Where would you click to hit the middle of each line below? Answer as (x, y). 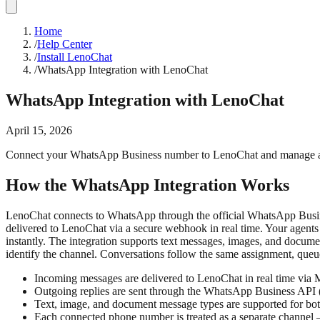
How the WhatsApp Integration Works (147, 185)
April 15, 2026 (39, 130)
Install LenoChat (75, 57)
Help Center (65, 44)
